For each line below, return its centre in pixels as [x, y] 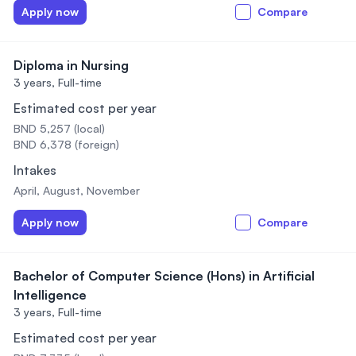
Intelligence [50, 295]
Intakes [35, 170]
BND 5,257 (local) [59, 128]
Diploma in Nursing [71, 65]
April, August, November [77, 190]
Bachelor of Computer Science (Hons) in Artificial [164, 276]
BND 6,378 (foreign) [66, 144]
